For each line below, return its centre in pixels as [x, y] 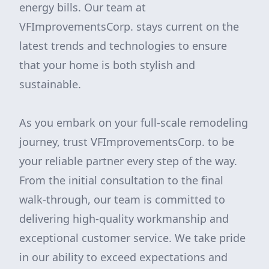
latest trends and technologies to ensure [123, 46]
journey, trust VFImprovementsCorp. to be [127, 142]
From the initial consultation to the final [121, 180]
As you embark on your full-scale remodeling [134, 122]
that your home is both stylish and [107, 65]
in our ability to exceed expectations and [123, 257]
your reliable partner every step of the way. [128, 161]
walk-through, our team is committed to [122, 199]
